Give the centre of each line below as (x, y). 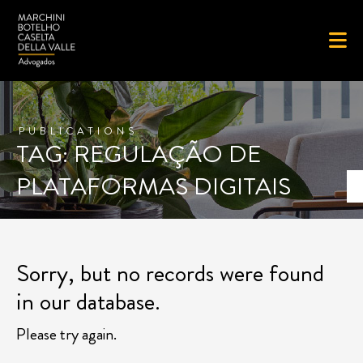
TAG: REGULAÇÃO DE (139, 154)
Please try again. (66, 334)
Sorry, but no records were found (170, 273)
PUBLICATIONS (78, 131)
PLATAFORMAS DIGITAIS (154, 186)
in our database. (88, 301)
